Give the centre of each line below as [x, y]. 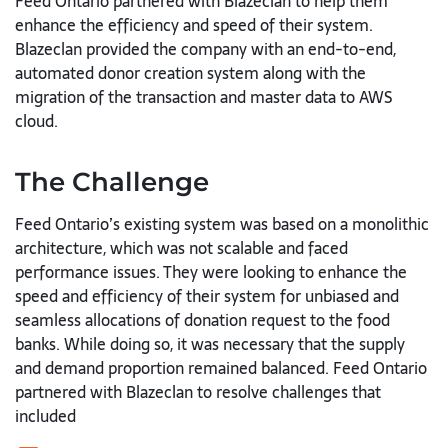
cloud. [36, 121]
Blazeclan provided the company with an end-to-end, [205, 49]
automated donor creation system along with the [190, 73]
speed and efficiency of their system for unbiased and [207, 296]
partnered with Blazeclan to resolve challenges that [198, 392]
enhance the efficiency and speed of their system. [194, 25]
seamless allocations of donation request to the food [202, 320]
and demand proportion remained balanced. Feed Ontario [221, 368]
